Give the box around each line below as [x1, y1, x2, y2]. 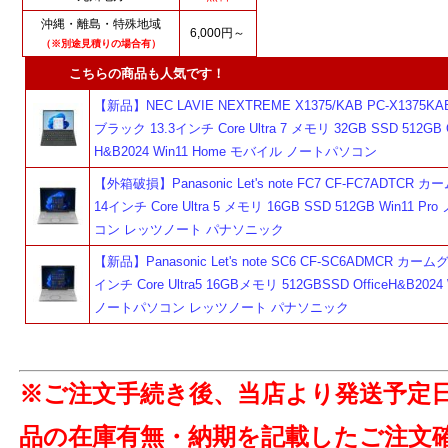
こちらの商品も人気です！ [30, 65, 225, 81]
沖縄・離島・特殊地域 [40, 16, 161, 31]
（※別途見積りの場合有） [40, 37, 161, 49]
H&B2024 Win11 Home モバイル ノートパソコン [94, 143, 377, 159]
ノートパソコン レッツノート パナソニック [94, 299, 349, 315]
